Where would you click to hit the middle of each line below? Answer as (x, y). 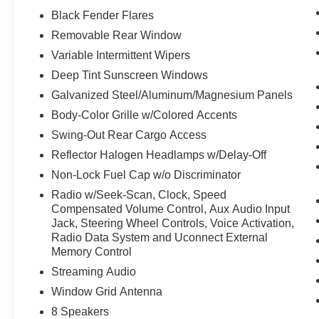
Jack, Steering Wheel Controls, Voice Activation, (173, 224)
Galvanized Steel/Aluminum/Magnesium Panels (172, 95)
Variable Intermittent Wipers (121, 56)
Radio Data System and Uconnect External (160, 238)
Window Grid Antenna (107, 292)
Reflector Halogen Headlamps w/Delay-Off (159, 155)
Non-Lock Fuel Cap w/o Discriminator (146, 175)
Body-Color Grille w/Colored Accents (145, 115)
